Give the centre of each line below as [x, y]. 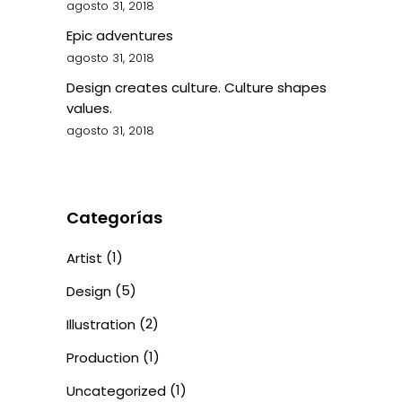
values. [89, 108]
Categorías [114, 218]
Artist [84, 258]
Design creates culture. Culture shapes [197, 87]
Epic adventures [120, 35]
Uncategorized [116, 391]
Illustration [101, 324]
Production [103, 358]
